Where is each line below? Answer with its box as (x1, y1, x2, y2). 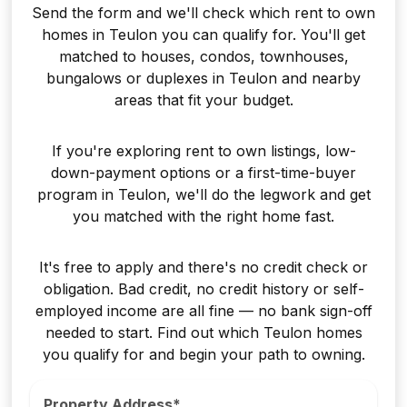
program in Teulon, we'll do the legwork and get (36, 185, 371, 204)
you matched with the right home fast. (73, 207, 334, 226)
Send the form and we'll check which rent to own (32, 4, 375, 23)
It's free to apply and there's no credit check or (39, 258, 368, 277)
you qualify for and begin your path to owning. (42, 345, 365, 364)
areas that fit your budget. (114, 91, 293, 110)
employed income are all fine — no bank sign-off (35, 302, 372, 321)
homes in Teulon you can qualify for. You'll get (42, 25, 365, 45)
